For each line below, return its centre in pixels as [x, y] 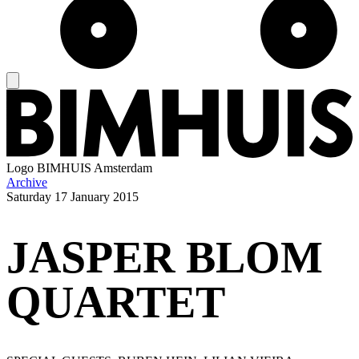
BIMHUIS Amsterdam [95, 168]
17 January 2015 [97, 197]
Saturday [29, 197]
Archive [27, 183]
